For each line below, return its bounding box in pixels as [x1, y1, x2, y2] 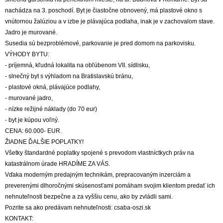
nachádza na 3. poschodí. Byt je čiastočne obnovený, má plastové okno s [5, 7, 202, 14]
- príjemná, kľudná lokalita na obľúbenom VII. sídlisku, [5, 62, 150, 69]
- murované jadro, [5, 95, 53, 102]
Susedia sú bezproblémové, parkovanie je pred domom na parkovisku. [5, 40, 196, 47]
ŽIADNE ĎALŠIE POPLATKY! [5, 138, 84, 145]
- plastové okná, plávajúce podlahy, [5, 84, 100, 91]
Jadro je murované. [5, 29, 57, 36]
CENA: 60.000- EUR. [5, 127, 62, 134]
